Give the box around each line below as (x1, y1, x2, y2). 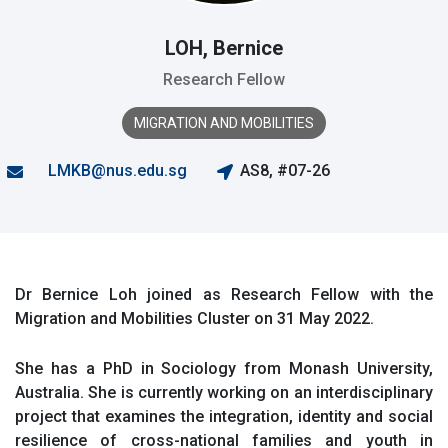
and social (351, 406, 433, 426)
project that (15, 406, 105, 426)
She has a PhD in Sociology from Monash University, (15, 358, 433, 378)
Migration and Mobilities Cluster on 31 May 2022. (15, 309, 374, 328)
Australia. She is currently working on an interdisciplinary (15, 382, 433, 402)
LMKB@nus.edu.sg (47, 161, 187, 180)
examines (105, 406, 176, 426)
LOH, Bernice (165, 36, 283, 60)
